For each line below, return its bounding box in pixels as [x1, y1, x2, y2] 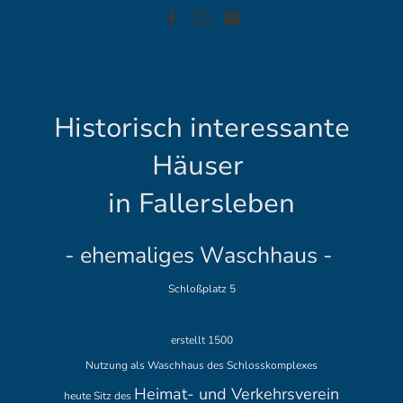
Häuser [152, 147, 251, 184]
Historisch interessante [53, 109, 350, 147]
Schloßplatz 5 [167, 282, 236, 297]
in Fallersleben [108, 184, 295, 222]
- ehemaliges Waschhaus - [65, 240, 338, 272]
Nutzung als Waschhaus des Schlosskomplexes [85, 358, 318, 373]
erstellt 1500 [170, 332, 233, 347]
